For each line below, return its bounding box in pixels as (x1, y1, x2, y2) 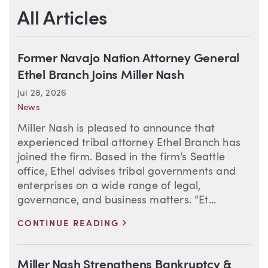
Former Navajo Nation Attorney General (17, 53, 240, 66)
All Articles (17, 10, 108, 29)
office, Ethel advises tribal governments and (17, 166, 236, 178)
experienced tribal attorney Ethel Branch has (17, 138, 240, 149)
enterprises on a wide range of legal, (17, 181, 201, 192)
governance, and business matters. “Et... (17, 195, 217, 206)
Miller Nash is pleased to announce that (17, 123, 215, 135)
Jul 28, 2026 (17, 89, 67, 99)
